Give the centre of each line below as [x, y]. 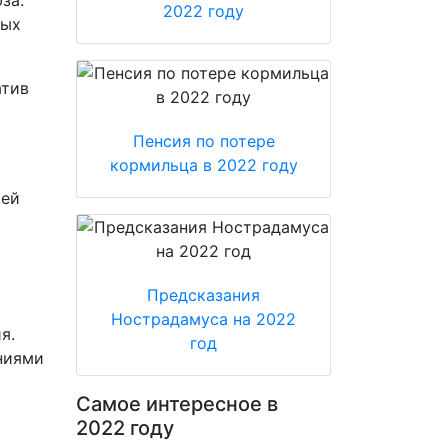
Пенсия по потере [203, 141]
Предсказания [203, 295]
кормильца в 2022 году [203, 165]
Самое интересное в [177, 404]
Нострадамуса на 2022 [203, 319]
